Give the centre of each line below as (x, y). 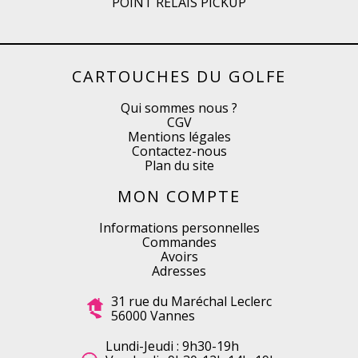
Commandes (179, 242)
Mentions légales (179, 137)
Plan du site (179, 165)
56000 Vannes (153, 316)
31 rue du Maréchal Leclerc (191, 301)
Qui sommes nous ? (179, 108)
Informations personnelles (179, 228)
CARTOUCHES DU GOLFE (179, 76)
